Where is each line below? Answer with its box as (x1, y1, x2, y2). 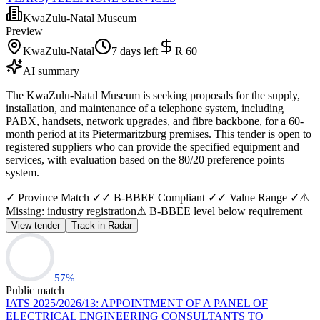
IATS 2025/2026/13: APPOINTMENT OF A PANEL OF (6, 296, 268, 309)
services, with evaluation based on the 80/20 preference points (6, 153, 284, 166)
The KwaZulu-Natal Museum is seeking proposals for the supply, (6, 89, 300, 101)
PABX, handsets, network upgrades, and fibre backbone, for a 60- (6, 114, 304, 127)
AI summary (23, 64, 79, 77)
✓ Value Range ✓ (217, 191, 299, 204)
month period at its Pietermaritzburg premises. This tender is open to (6, 127, 311, 140)
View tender (11, 219, 60, 231)
